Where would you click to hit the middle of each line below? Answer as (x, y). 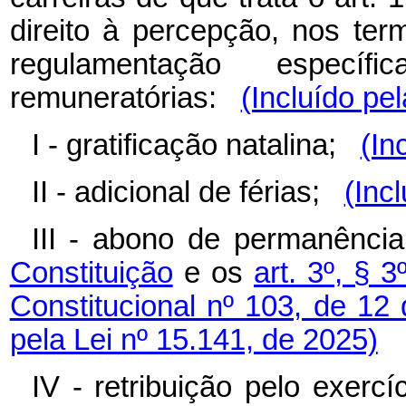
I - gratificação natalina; (196, 145)
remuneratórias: (125, 98)
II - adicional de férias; (188, 193)
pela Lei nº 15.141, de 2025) (193, 340)
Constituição (91, 273)
